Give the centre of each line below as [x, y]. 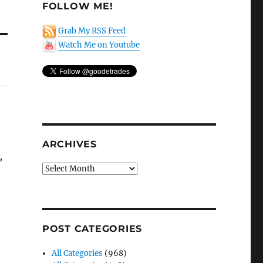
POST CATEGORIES [92, 228]
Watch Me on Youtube [99, 45]
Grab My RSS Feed [92, 31]
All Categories [77, 253]
